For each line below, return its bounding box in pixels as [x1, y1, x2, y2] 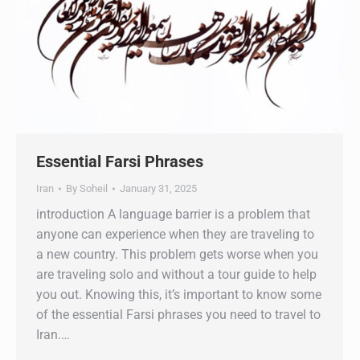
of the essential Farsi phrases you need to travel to [36, 306, 321, 322]
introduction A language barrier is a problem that [36, 206, 310, 222]
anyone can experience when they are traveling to [36, 226, 314, 242]
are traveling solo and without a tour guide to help [36, 266, 317, 282]
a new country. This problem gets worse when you [36, 246, 318, 262]
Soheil [80, 182, 108, 194]
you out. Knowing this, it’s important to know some [36, 286, 321, 302]
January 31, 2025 [120, 182, 197, 194]
